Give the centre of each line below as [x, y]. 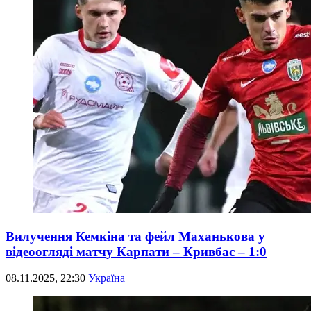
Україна [107, 278]
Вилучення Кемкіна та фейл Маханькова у [135, 236]
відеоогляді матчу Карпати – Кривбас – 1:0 [136, 251]
